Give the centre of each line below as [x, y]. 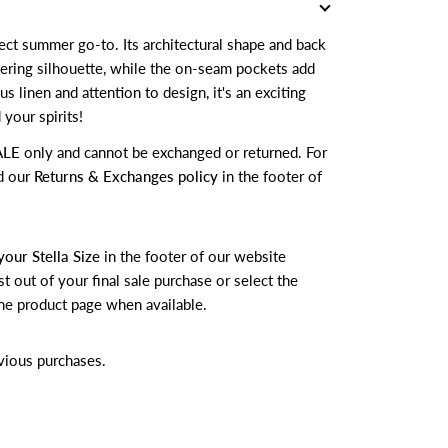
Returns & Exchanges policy [126, 175]
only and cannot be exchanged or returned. [161, 151]
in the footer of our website [195, 255]
